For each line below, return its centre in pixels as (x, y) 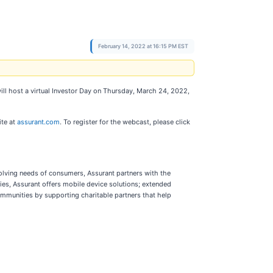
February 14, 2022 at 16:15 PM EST (143, 46)
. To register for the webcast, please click (125, 122)
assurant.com (38, 122)
